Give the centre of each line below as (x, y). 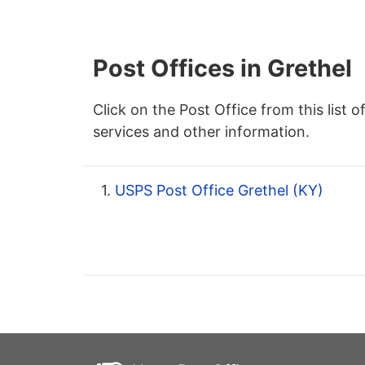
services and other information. (201, 132)
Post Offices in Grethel (222, 68)
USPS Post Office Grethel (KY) (217, 191)
